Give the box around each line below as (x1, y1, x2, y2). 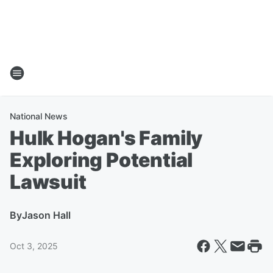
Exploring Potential (10, 148, 193, 172)
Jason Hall (22, 209, 71, 221)
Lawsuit (10, 170, 87, 194)
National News (10, 111, 68, 121)
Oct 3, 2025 (10, 241, 58, 251)
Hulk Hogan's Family (10, 126, 203, 150)
